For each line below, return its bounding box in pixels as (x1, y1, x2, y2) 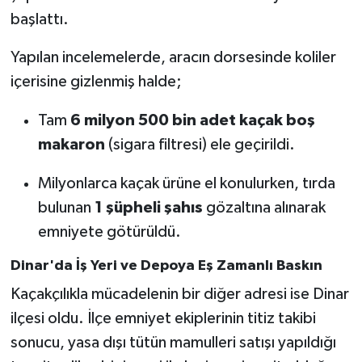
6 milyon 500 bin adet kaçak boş (69, 112, 315, 129)
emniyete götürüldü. (37, 224, 181, 241)
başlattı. (10, 11, 69, 28)
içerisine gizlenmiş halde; (10, 74, 182, 90)
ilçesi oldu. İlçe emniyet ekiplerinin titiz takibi (10, 309, 316, 326)
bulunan (37, 200, 95, 217)
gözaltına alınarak (202, 200, 326, 217)
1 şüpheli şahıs (94, 200, 203, 217)
